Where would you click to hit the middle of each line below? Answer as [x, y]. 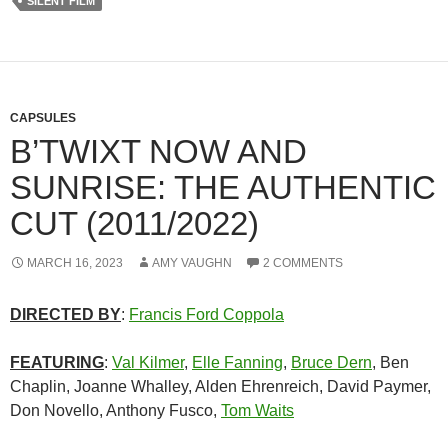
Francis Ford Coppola [206, 314]
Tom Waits [257, 410]
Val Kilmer [148, 362]
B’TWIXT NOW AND [158, 151]
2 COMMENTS [303, 262]
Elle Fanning [237, 362]
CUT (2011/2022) [134, 223]
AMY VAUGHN [192, 262]
